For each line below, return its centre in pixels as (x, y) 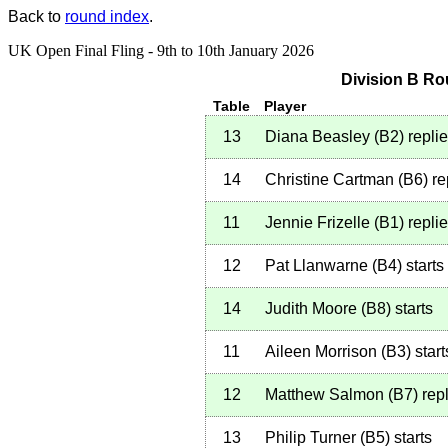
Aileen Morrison (321, 352)
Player (285, 106)
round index (107, 16)
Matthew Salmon (324, 395)
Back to (36, 16)
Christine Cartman (329, 180)
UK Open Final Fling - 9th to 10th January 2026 (161, 50)
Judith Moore (311, 309)
